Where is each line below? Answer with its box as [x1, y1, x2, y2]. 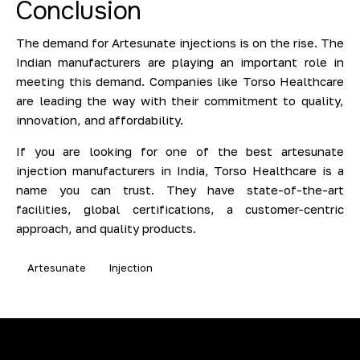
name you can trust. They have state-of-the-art [16, 182, 344, 198]
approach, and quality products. [16, 221, 196, 236]
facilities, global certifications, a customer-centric [16, 202, 344, 217]
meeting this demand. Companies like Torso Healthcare [16, 74, 344, 89]
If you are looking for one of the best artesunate [16, 144, 344, 159]
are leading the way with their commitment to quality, [16, 93, 344, 108]
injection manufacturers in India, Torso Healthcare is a [16, 163, 344, 178]
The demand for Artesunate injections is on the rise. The [16, 35, 344, 51]
